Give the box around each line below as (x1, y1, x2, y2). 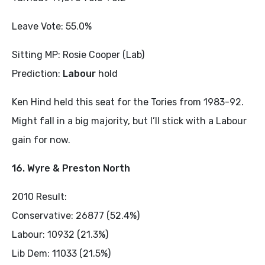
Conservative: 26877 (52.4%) (12, 209, 140, 221)
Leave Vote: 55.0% (12, 20, 92, 32)
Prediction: (12, 67, 63, 79)
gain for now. (12, 134, 70, 146)
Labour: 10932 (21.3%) (12, 228, 108, 240)
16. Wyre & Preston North (12, 162, 130, 174)
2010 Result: (12, 190, 67, 202)
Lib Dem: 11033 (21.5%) (12, 247, 111, 259)
